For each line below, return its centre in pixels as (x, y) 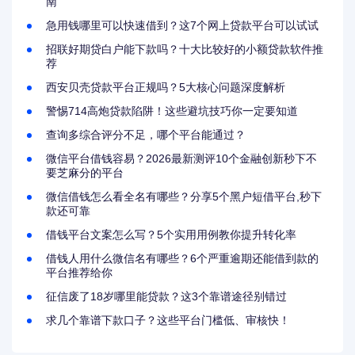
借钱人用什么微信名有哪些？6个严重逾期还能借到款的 (183, 259)
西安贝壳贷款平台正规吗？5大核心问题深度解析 (166, 88)
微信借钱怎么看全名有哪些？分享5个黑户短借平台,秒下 (184, 197)
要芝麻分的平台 (85, 173)
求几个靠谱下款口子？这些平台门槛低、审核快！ (168, 321)
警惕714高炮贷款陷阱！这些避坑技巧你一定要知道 (172, 111)
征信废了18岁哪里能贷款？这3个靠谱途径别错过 (167, 297)
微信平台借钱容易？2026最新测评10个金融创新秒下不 (182, 159)
